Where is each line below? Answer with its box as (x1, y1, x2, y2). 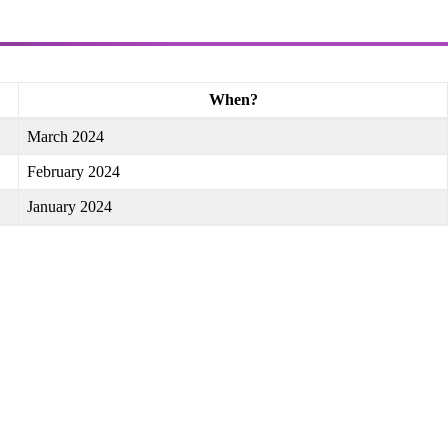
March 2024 (27, 127, 104, 145)
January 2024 (27, 197, 112, 215)
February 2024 (27, 162, 120, 180)
